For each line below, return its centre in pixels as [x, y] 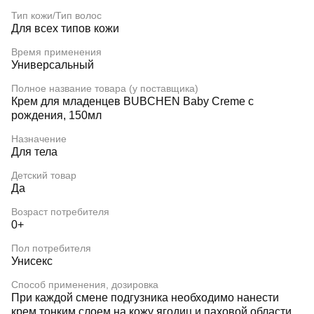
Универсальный [53, 65]
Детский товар [44, 175]
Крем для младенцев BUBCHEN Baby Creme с [132, 101]
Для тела [34, 152]
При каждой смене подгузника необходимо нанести [145, 298]
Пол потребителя [51, 248]
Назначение [39, 139]
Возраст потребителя [60, 212]
